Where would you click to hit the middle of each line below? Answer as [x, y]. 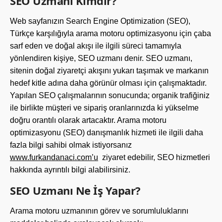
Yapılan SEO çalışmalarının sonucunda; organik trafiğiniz [110, 95]
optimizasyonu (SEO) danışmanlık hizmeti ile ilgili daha [107, 133]
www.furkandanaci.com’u [54, 157]
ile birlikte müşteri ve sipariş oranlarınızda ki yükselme [104, 108]
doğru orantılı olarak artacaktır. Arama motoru [88, 120]
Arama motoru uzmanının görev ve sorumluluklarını [99, 211]
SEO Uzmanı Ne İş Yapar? [75, 190]
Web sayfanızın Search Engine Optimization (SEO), [100, 21]
